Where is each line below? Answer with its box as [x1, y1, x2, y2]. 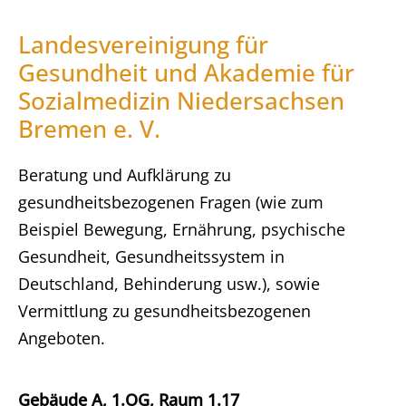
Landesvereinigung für [18, 28, 268, 61]
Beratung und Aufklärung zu [18, 164, 231, 186]
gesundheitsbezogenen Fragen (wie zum [18, 191, 324, 213]
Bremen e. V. [18, 112, 160, 145]
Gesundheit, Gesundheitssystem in [18, 246, 285, 267]
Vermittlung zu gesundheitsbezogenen [18, 300, 311, 322]
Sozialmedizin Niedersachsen [18, 84, 344, 117]
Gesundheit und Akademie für [18, 56, 354, 89]
